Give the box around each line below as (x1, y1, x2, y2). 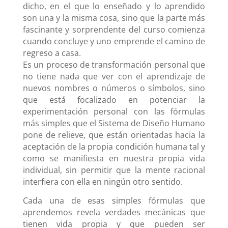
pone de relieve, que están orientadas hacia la (22, 129, 206, 141)
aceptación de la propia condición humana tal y (22, 141, 206, 153)
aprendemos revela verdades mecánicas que (22, 207, 206, 218)
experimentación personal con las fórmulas (22, 106, 206, 118)
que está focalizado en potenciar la (22, 94, 206, 106)
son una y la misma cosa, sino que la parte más (22, 12, 206, 24)
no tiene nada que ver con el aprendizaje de (22, 71, 206, 82)
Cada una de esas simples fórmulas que (22, 195, 206, 207)
